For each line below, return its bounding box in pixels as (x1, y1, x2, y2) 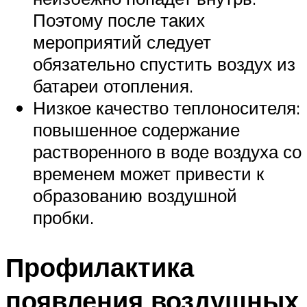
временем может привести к (33, 162, 264, 184)
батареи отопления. (33, 74, 193, 97)
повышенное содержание (33, 118, 240, 140)
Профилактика (5, 249, 194, 284)
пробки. (33, 206, 94, 228)
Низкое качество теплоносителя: (33, 96, 300, 119)
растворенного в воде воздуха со (33, 140, 302, 162)
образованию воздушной (33, 184, 237, 206)
